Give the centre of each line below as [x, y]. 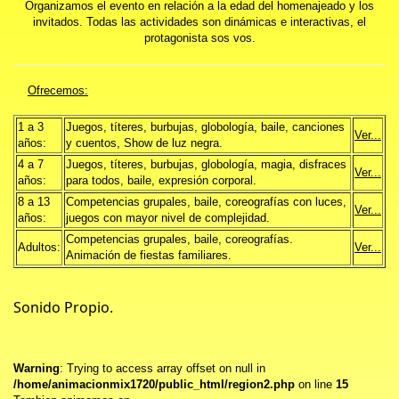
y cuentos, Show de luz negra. [144, 144]
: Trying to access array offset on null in [163, 369]
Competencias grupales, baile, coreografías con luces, [206, 203]
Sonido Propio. [63, 308]
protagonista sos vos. [199, 39]
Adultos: [39, 248]
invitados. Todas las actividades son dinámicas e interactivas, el [199, 23]
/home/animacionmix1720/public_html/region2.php [154, 385]
